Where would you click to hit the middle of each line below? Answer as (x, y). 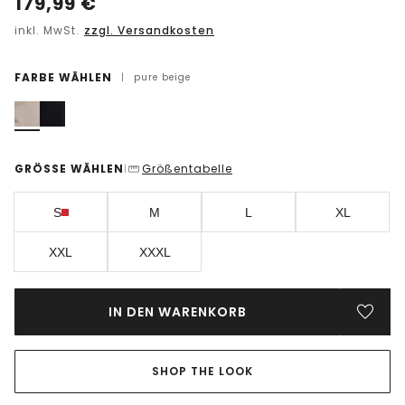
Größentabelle (187, 169)
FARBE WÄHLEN (63, 78)
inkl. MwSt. (49, 31)
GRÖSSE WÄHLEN (69, 169)
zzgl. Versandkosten (149, 31)
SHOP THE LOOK (202, 372)
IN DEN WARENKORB (177, 312)
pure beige (162, 78)
